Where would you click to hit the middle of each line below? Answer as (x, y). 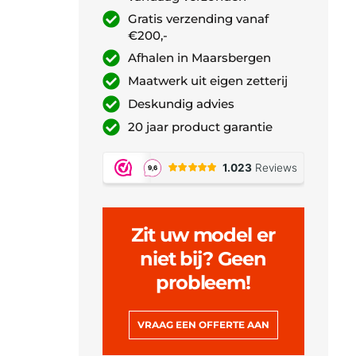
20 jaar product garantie (201, 127)
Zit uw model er (203, 234)
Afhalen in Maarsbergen (200, 58)
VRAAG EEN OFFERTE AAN (203, 324)
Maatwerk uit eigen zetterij (208, 81)
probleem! (203, 282)
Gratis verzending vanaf (199, 18)
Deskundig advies (182, 104)
